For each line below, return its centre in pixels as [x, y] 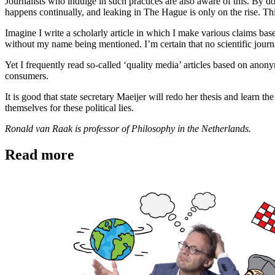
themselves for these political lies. [69, 108]
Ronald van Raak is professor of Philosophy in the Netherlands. [128, 129]
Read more [40, 155]
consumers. [27, 76]
